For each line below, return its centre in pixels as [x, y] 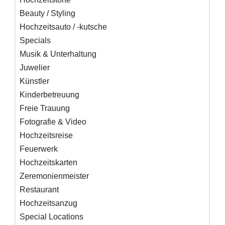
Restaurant [39, 190]
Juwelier [35, 68]
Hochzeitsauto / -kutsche [64, 27]
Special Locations [52, 217]
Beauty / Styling [48, 14]
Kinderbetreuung [50, 95]
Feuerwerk [39, 149]
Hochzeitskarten [49, 163]
